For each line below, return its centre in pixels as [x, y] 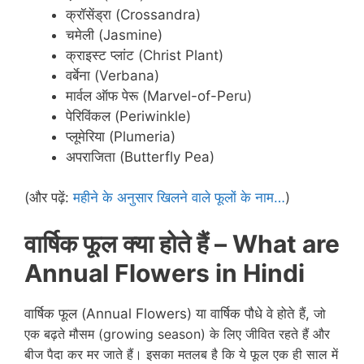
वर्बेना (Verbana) [113, 75]
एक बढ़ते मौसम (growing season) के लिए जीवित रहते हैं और [177, 334]
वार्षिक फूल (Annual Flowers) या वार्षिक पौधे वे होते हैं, [169, 313]
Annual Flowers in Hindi [165, 273]
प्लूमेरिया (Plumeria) [121, 136]
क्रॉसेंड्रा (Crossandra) [133, 14]
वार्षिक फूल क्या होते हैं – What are [182, 243]
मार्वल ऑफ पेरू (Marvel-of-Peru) [159, 95]
